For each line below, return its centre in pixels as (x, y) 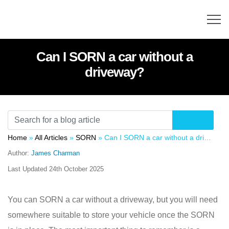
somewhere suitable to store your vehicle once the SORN (111, 215)
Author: (19, 153)
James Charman (55, 153)
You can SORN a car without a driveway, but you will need (113, 200)
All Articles (51, 138)
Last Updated (28, 169)
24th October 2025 (76, 169)
